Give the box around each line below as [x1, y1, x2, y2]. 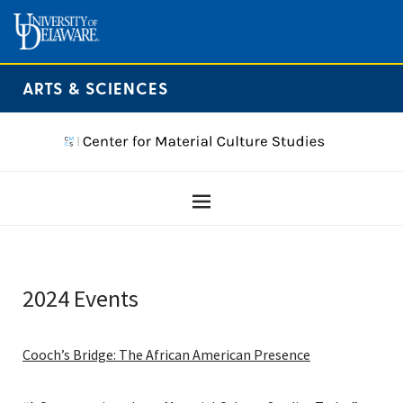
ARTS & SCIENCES [22, 78, 168, 97]
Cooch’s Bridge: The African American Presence [22, 345, 310, 364]
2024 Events [22, 283, 139, 314]
